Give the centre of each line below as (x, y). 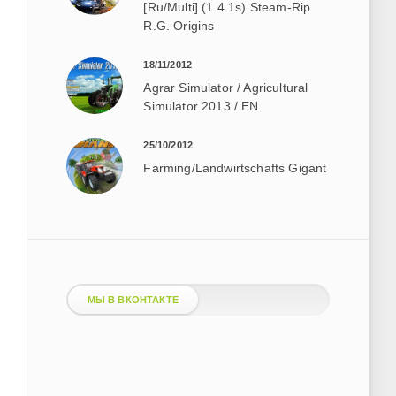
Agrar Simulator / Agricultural (226, 87)
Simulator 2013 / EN (201, 106)
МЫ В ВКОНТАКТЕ (133, 299)
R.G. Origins (179, 26)
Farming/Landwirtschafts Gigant (235, 168)
